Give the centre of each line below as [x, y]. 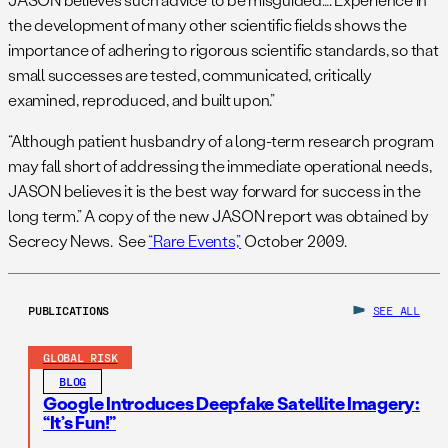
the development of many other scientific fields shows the [207, 25]
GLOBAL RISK [80, 357]
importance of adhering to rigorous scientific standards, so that [223, 50]
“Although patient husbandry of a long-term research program [221, 141]
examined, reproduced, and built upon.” [141, 100]
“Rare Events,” [195, 241]
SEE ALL [396, 310]
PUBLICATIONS [69, 310]
